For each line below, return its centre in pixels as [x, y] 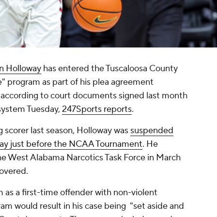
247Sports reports [97, 109]
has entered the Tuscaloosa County [109, 69]
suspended [152, 131]
